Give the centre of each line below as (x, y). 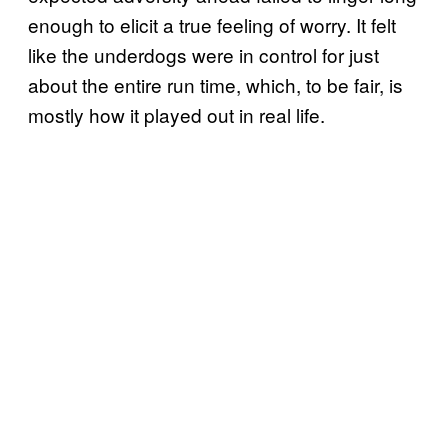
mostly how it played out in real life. (176, 114)
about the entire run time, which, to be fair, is (215, 84)
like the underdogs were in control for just (203, 54)
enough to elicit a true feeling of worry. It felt (212, 24)
